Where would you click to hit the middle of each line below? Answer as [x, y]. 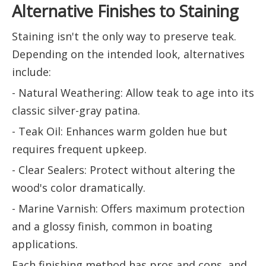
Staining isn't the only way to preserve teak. [124, 36]
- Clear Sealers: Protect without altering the [123, 170]
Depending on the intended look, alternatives [128, 54]
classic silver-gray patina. [76, 110]
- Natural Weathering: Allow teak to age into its [133, 92]
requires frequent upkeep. [79, 149]
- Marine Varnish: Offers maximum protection [128, 208]
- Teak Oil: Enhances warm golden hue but [120, 131]
